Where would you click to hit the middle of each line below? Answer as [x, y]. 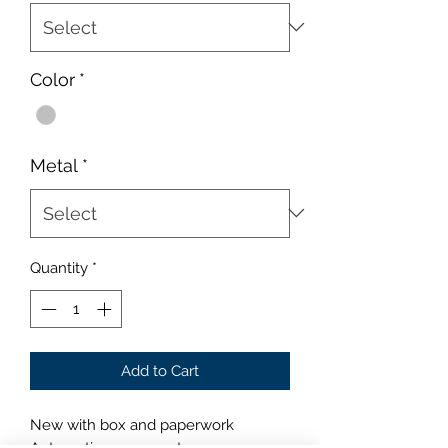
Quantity [59, 267]
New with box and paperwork [132, 425]
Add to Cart [160, 371]
